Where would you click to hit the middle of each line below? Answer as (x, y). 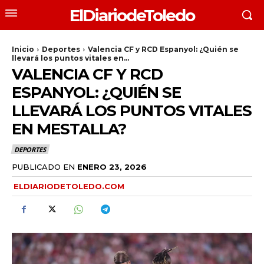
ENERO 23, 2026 (112, 166)
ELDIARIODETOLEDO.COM (69, 186)
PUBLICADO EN (43, 166)
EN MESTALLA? (69, 129)
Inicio (23, 49)
